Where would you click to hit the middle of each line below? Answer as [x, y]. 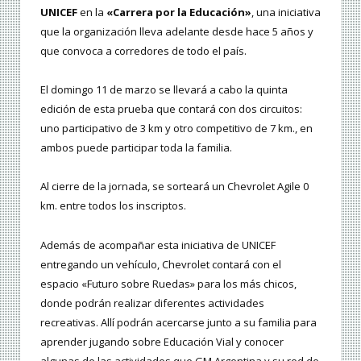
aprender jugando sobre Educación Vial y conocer [162, 341]
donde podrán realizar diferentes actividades [152, 303]
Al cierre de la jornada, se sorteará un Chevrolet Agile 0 [174, 187]
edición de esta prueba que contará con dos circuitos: [171, 109]
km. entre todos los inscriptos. [113, 206]
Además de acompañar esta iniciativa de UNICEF [158, 245]
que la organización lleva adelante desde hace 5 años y [177, 32]
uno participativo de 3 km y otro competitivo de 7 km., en [176, 129]
